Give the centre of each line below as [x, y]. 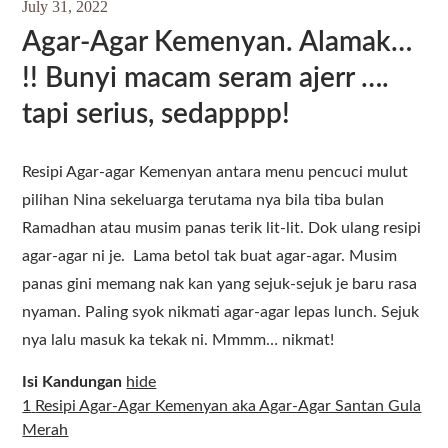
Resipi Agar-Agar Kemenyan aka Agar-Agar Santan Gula [228, 406]
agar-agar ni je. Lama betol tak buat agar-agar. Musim [210, 256]
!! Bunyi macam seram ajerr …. [206, 78]
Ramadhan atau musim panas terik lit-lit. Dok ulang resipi [222, 228]
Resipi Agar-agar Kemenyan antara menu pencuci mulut [215, 172]
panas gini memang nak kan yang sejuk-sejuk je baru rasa [220, 284]
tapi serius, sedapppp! [156, 114]
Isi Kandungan [72, 382]
